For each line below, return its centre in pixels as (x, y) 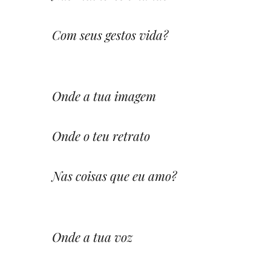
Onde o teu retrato (101, 135)
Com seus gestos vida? (110, 34)
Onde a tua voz (92, 236)
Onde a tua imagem (104, 95)
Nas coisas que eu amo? (114, 175)
